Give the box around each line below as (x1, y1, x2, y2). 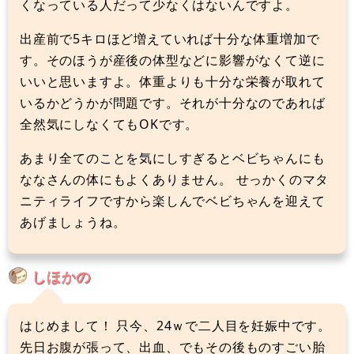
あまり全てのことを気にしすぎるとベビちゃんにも (20, 149, 326, 167)
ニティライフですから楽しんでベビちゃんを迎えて (20, 191, 326, 209)
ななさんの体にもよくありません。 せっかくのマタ (20, 170, 330, 188)
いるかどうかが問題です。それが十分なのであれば (20, 93, 326, 111)
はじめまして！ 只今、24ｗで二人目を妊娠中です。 (20, 316, 331, 334)
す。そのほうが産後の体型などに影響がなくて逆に (20, 51, 326, 69)
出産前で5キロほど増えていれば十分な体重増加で (20, 29, 320, 47)
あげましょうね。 (20, 213, 126, 231)
